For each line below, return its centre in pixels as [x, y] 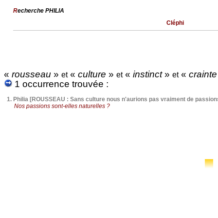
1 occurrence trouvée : [60, 84]
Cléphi [175, 23]
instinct [147, 74]
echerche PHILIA [41, 11]
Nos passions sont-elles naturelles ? [62, 106]
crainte [202, 74]
